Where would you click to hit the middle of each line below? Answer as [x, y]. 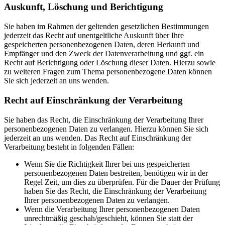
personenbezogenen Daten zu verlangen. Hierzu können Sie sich [106, 129]
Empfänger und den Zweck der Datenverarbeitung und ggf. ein [104, 54]
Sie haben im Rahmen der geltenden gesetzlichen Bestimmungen [106, 27]
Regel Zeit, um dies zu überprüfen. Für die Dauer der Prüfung [122, 182]
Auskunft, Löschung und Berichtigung [84, 7]
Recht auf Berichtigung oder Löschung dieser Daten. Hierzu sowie [110, 63]
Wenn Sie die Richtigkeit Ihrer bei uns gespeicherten [107, 164]
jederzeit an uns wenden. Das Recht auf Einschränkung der [98, 138]
